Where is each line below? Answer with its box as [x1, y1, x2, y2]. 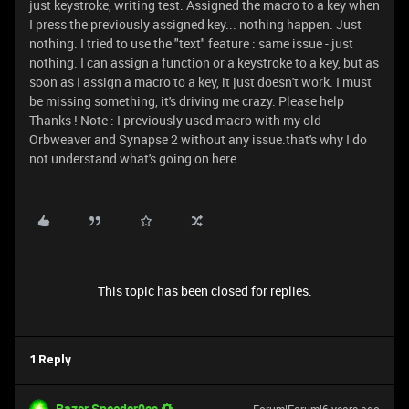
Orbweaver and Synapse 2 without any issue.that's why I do [29, 131, 367, 148]
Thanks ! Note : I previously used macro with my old [29, 111, 321, 129]
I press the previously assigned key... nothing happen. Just [29, 16, 362, 33]
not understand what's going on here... [29, 150, 247, 167]
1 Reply [29, 354, 71, 366]
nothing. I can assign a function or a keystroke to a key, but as [29, 54, 379, 71]
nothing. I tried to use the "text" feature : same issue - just [29, 35, 353, 52]
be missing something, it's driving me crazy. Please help [29, 92, 344, 110]
